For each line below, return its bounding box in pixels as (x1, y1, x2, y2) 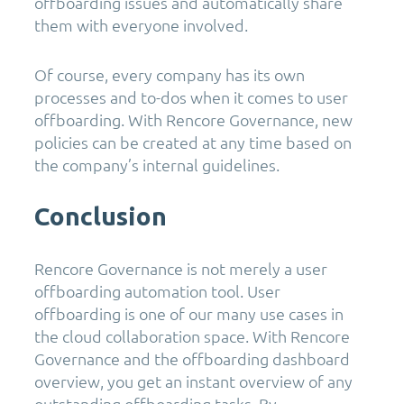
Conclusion (34, 202, 167, 231)
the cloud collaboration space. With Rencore (34, 326, 350, 347)
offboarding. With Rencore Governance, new (34, 109, 353, 131)
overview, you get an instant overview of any (34, 371, 353, 392)
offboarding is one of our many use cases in (34, 303, 344, 325)
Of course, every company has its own (34, 64, 305, 86)
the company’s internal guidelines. (34, 154, 280, 176)
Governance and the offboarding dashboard (34, 348, 350, 370)
